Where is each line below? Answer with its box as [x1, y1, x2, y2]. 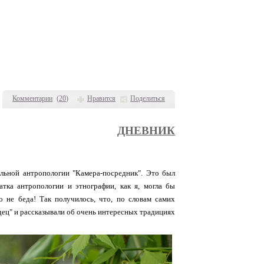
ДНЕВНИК [117, 124, 175, 137]
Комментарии [12, 94, 52, 103]
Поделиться [130, 94, 165, 103]
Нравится [87, 94, 115, 103]
